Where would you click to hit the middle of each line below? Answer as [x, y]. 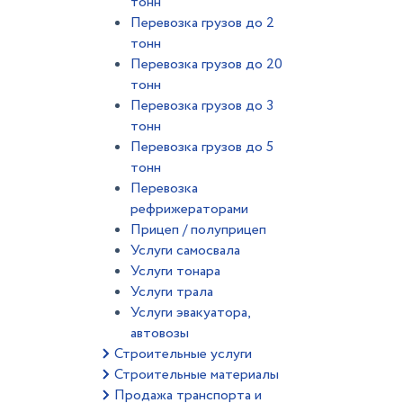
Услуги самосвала [185, 251]
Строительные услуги [183, 354]
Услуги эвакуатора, [190, 313]
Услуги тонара [175, 271]
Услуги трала [172, 292]
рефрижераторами [189, 209]
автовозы [160, 333]
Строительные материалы [197, 375]
